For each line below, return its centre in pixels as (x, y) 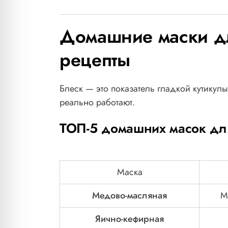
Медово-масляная (130, 196)
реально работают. (97, 103)
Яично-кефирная (130, 219)
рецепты (95, 60)
